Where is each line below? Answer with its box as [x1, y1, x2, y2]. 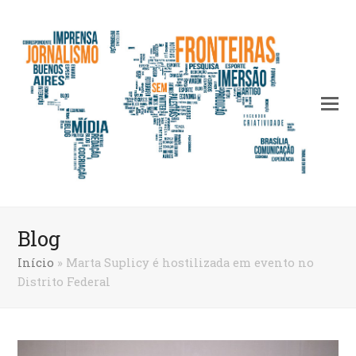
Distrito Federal [17, 274, 111, 289]
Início [17, 255, 55, 270]
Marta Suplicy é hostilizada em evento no [66, 255, 315, 270]
